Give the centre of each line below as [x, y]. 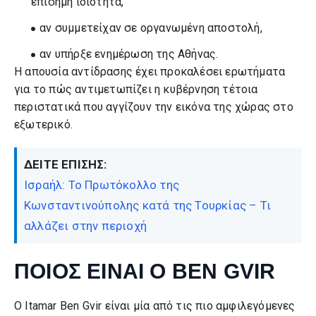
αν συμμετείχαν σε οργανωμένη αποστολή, [151, 28]
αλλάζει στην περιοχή [85, 225]
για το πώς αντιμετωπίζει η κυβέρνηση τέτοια [136, 89]
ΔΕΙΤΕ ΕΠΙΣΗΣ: [66, 164]
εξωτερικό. [43, 124]
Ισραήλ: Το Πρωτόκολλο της [102, 184]
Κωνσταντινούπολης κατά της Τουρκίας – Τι [147, 205]
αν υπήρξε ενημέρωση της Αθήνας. [129, 54]
